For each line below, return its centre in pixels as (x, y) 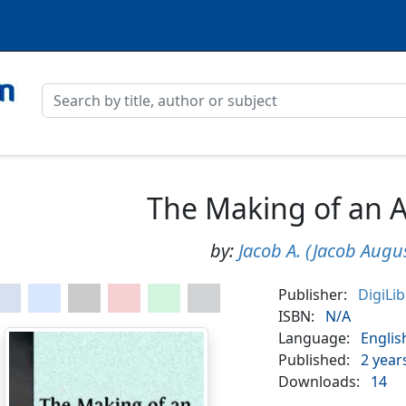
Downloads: (319, 382)
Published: (314, 360)
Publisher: (313, 295)
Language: (314, 338)
